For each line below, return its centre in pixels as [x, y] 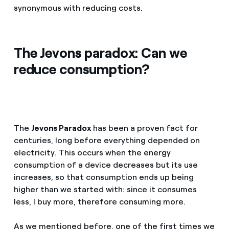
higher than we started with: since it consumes [105, 190]
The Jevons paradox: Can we [100, 53]
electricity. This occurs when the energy [92, 153]
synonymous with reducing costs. [78, 8]
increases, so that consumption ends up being [104, 177]
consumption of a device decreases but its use [106, 165]
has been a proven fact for [144, 128]
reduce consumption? [82, 70]
